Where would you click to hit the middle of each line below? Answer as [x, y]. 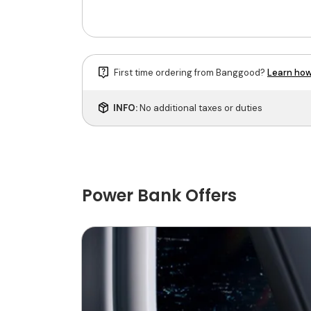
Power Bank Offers [159, 196]
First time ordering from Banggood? [191, 73]
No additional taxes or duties [201, 108]
